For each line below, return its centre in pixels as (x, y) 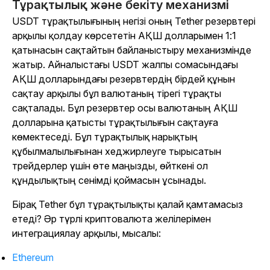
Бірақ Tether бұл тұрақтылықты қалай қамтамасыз (127, 205)
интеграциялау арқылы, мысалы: (86, 234)
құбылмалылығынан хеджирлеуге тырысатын (117, 152)
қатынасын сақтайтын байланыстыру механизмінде (132, 50)
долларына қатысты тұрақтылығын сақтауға (115, 123)
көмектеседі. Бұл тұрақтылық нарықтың (105, 137)
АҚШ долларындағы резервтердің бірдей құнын (124, 79)
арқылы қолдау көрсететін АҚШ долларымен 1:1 (124, 36)
